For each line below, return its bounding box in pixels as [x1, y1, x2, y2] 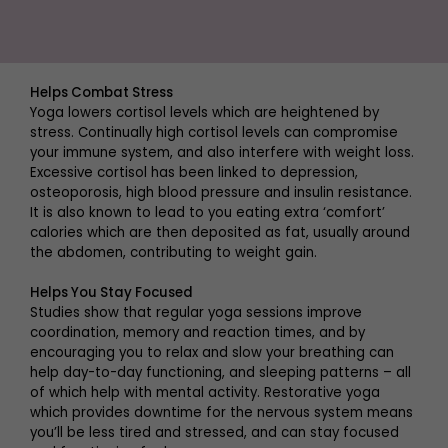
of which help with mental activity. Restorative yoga [30, 382, 380, 402]
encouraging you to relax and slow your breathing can [30, 342, 394, 362]
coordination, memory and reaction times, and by [30, 322, 365, 342]
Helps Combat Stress [30, 82, 173, 102]
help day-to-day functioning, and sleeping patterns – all [30, 362, 411, 382]
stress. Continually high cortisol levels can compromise [30, 122, 398, 142]
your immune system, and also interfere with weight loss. [30, 142, 414, 162]
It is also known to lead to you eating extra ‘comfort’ [30, 202, 385, 222]
